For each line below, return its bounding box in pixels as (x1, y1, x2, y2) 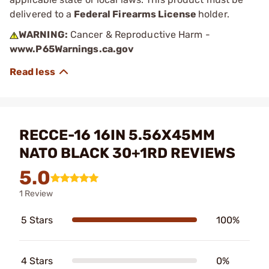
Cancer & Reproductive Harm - (67, 28, 210, 40)
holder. (198, 8, 229, 20)
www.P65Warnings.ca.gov (10, 43, 134, 55)
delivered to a (10, 8, 72, 20)
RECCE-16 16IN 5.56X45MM (19, 126, 215, 144)
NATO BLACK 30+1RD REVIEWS (19, 144, 235, 162)
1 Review (19, 188, 53, 199)
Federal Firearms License (73, 8, 196, 20)
